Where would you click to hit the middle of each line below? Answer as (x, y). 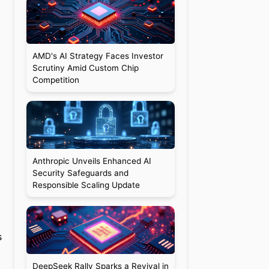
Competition (56, 80)
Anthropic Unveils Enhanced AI (92, 161)
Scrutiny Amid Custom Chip (85, 68)
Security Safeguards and (80, 173)
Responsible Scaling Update (86, 185)
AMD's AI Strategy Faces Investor (98, 56)
